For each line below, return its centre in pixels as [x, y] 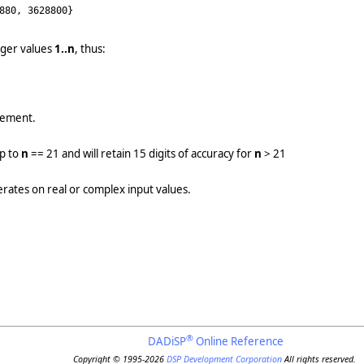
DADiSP [167, 341]
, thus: [90, 48]
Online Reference [239, 341]
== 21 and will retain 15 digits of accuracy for [141, 154]
